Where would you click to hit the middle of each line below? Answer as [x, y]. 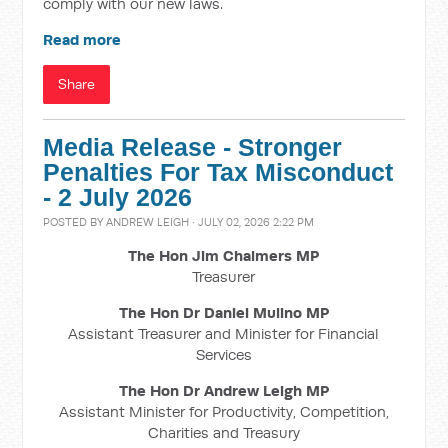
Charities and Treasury [223, 432]
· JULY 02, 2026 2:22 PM [252, 222]
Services [223, 354]
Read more [82, 39]
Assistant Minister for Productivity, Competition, [223, 411]
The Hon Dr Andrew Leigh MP [223, 390]
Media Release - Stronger [193, 147]
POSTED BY [75, 222]
